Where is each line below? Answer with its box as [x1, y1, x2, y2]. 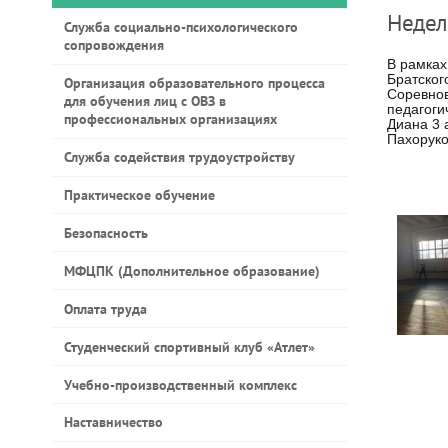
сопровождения [63, 35, 164, 54]
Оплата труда [63, 299, 147, 318]
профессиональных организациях [63, 109, 277, 128]
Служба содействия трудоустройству [63, 147, 295, 166]
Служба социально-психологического [63, 17, 298, 36]
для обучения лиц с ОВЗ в [63, 91, 226, 110]
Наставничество [63, 413, 163, 432]
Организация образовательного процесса [63, 73, 325, 92]
